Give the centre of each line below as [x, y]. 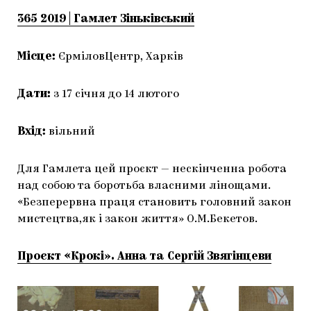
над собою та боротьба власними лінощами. [144, 186]
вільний [72, 132]
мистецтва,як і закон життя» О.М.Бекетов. [137, 219]
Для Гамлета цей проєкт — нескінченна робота [152, 169]
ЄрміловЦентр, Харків [121, 57]
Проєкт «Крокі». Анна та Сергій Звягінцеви [144, 257]
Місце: [38, 57]
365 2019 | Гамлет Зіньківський [106, 19]
